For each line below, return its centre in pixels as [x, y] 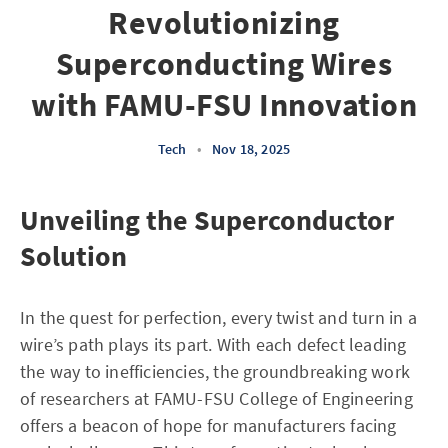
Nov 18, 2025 [251, 149]
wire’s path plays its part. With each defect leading [213, 344]
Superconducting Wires [224, 64]
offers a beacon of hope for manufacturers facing [208, 425]
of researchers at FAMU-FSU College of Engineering [216, 398]
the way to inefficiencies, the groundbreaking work [215, 371]
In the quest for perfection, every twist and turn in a [218, 317]
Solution [73, 256]
